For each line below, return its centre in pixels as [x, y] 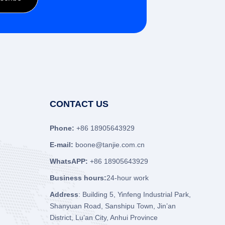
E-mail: [61, 145]
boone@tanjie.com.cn [110, 145]
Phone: [62, 128]
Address [64, 195]
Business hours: [78, 178]
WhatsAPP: [69, 161]
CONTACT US [79, 104]
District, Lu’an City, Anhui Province [103, 218]
